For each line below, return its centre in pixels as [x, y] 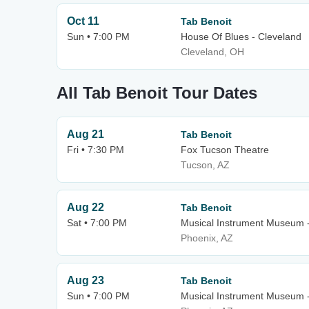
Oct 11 [83, 21]
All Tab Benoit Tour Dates [157, 93]
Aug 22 [86, 207]
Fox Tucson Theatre [225, 150]
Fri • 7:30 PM [96, 150]
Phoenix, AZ [207, 238]
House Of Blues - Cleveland [241, 37]
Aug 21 [86, 134]
